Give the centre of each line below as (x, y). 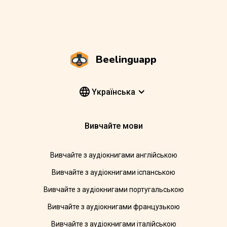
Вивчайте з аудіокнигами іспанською (113, 173)
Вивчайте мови (113, 126)
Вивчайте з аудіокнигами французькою (113, 207)
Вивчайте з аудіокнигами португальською (113, 190)
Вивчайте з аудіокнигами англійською (113, 155)
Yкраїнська (112, 92)
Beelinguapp (126, 59)
